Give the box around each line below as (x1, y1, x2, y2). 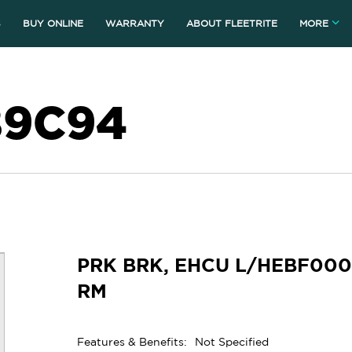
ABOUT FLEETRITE (186, 18, 277, 28)
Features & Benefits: (77, 335, 188, 348)
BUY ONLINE (23, 18, 83, 28)
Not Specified (195, 335, 269, 348)
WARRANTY (105, 18, 164, 28)
